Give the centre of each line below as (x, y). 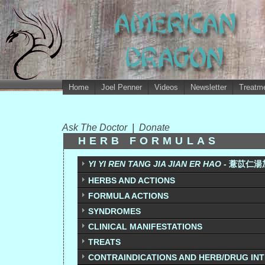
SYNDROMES (114, 211)
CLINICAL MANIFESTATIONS (145, 227)
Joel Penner (121, 87)
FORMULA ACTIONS (128, 196)
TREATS (104, 242)
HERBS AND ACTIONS (132, 180)
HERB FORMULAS (149, 141)
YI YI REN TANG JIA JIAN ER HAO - (159, 164)
